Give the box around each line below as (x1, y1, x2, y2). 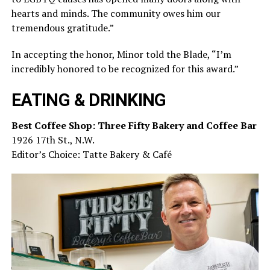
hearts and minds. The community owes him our (11, 7, 221, 20)
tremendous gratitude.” (11, 21, 114, 35)
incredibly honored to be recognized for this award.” (11, 62, 239, 76)
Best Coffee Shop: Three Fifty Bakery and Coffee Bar (11, 119, 257, 133)
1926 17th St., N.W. (11, 133, 95, 147)
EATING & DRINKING (11, 90, 166, 111)
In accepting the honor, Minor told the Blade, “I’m (11, 48, 231, 61)
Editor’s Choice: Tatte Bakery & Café (11, 148, 172, 162)
